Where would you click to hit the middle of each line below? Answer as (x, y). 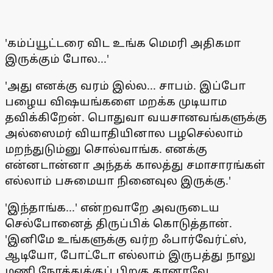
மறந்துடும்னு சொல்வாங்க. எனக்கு (106, 149)
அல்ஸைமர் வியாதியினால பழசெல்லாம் (124, 133)
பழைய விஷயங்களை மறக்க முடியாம (116, 101)
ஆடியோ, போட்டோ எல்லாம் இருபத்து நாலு (130, 255)
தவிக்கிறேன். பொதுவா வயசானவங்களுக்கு (136, 117)
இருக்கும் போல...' (57, 59)
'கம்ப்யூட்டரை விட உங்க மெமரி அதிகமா (123, 43)
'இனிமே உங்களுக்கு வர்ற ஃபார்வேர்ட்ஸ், (126, 239)
